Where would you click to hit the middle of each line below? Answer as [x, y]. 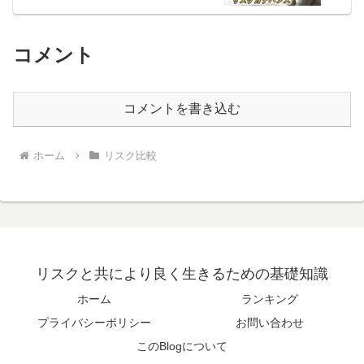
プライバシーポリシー [94, 323]
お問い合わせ [270, 323]
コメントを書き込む [182, 109]
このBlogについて [182, 347]
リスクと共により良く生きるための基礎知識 [182, 274]
